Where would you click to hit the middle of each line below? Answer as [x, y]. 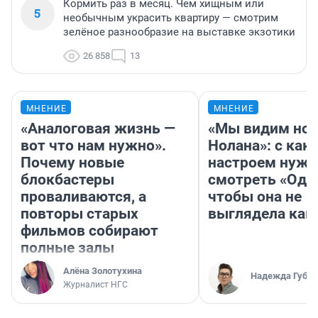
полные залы [67, 248]
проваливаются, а [83, 197]
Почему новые [72, 163]
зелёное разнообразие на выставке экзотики [179, 32]
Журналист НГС [95, 285]
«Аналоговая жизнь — [98, 129]
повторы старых [79, 214]
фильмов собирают [89, 231]
